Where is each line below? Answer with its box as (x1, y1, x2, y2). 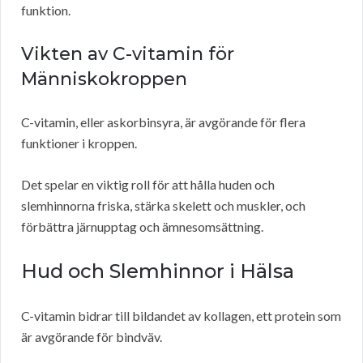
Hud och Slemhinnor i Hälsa (21, 259, 294, 284)
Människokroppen (21, 68, 187, 91)
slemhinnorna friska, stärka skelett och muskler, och (21, 198, 305, 214)
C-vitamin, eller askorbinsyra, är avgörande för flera (21, 114, 305, 130)
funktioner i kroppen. (21, 135, 137, 152)
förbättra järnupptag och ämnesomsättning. (21, 219, 263, 235)
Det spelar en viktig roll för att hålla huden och (21, 177, 275, 193)
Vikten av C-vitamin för (21, 43, 234, 66)
